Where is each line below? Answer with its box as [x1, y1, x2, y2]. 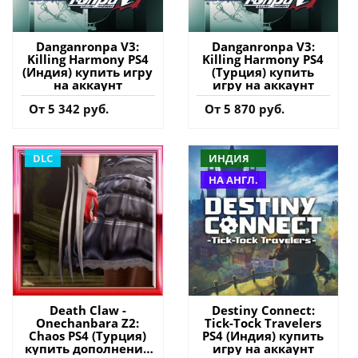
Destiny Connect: [211, 301, 315, 318]
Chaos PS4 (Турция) [29, 327, 147, 344]
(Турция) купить [212, 64, 315, 81]
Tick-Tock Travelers [205, 314, 322, 331]
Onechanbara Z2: [36, 314, 140, 331]
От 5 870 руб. [204, 101, 284, 117]
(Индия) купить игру [22, 64, 153, 81]
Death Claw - [49, 301, 126, 318]
